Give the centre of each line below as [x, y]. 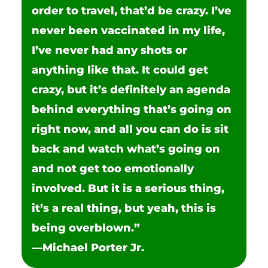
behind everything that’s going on [132, 110]
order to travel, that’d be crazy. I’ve [132, 11]
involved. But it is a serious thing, [128, 189]
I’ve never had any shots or [110, 51]
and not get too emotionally [113, 169]
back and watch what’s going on [126, 149]
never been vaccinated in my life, [129, 31]
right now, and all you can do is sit [130, 130]
